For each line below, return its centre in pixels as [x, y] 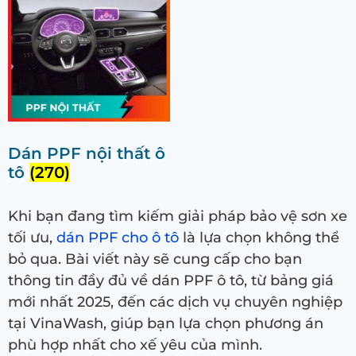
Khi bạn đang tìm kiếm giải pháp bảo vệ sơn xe [178, 216]
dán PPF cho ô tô [118, 238]
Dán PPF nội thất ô [87, 153]
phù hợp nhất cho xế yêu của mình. [135, 345]
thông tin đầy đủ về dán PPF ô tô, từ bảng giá [171, 281]
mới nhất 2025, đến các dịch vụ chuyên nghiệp [175, 302]
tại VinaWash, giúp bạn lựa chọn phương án [166, 323]
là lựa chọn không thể [259, 238]
